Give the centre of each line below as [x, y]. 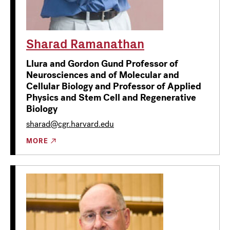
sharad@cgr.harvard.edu [70, 124]
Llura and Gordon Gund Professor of [102, 63]
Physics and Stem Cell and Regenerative [111, 97]
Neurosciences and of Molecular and [103, 75]
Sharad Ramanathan [85, 43]
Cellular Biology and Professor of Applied [114, 86]
